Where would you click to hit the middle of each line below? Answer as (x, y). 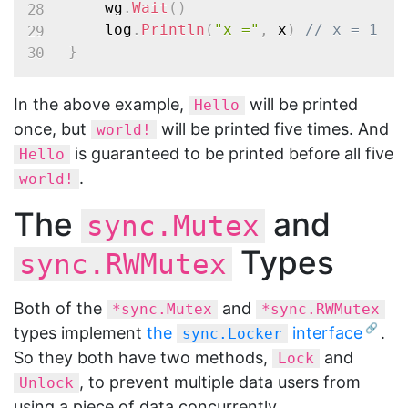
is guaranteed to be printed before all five (232, 153)
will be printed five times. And (273, 129)
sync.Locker (232, 334)
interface (325, 333)
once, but (52, 129)
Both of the (60, 308)
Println (173, 30)
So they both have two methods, (143, 357)
